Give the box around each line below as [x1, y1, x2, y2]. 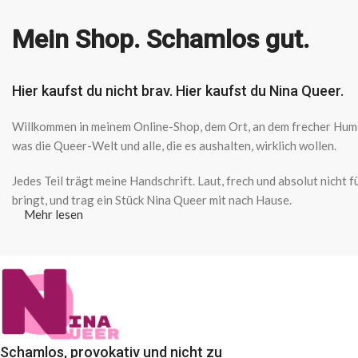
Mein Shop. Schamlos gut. [12, 23, 309, 54]
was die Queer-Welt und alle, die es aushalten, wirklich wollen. [12, 137, 336, 153]
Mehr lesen [24, 206, 83, 221]
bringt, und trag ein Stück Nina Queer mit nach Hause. [12, 192, 292, 207]
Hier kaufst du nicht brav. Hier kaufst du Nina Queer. [12, 82, 344, 99]
